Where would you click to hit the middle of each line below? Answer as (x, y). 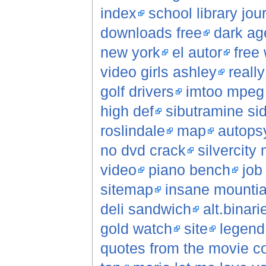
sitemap (126, 190)
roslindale (132, 131)
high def (127, 111)
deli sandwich (145, 209)
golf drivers (137, 92)
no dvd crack (143, 151)
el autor (197, 53)
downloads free (151, 33)
